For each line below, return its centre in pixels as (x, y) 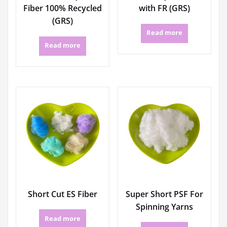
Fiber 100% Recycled (63, 8)
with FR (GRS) (164, 8)
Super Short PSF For (164, 194)
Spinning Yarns (164, 206)
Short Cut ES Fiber (63, 194)
